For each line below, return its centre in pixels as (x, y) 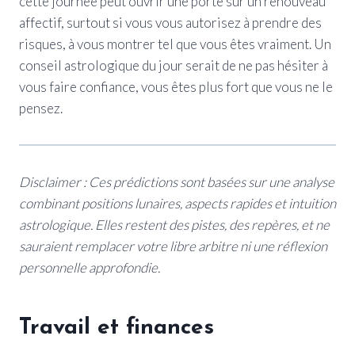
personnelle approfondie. (90, 267)
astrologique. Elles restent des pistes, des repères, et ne (174, 224)
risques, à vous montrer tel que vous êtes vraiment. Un (175, 44)
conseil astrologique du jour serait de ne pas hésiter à (174, 65)
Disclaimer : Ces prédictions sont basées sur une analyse (177, 181)
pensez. (41, 108)
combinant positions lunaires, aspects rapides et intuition (177, 203)
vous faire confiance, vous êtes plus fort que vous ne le (176, 86)
